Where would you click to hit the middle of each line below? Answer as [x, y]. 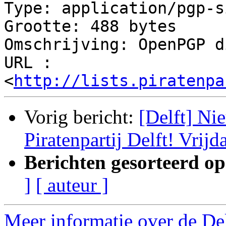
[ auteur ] [72, 185]
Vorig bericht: [81, 117]
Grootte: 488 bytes [90, 26]
